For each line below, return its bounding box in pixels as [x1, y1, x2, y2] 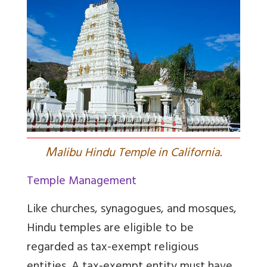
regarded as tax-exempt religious [27, 237, 198, 260]
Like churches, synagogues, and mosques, [27, 199, 237, 222]
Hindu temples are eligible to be [27, 218, 194, 241]
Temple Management [27, 171, 136, 194]
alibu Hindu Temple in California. [57, 143, 222, 166]
